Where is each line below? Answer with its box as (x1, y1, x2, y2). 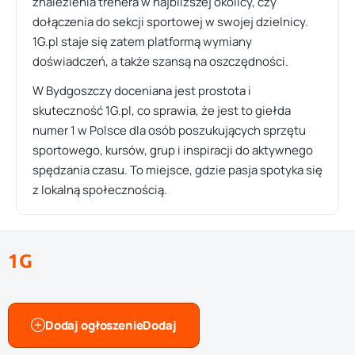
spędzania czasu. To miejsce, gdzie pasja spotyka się (32, 162, 323, 178)
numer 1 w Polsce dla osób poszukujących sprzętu (32, 122, 306, 139)
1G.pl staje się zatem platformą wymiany (32, 33, 252, 50)
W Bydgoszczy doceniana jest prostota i (32, 82, 251, 99)
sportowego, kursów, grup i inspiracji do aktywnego (32, 142, 313, 158)
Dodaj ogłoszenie (44, 316, 143, 334)
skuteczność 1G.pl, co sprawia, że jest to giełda (32, 102, 291, 119)
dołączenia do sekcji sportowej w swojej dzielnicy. (32, 13, 308, 30)
